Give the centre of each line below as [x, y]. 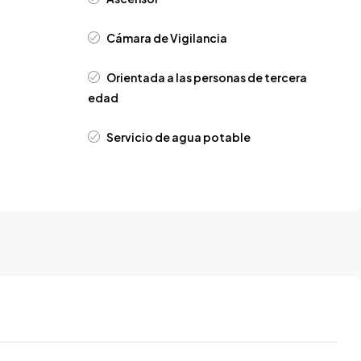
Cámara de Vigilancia [167, 38]
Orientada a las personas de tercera [207, 78]
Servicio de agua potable [179, 137]
